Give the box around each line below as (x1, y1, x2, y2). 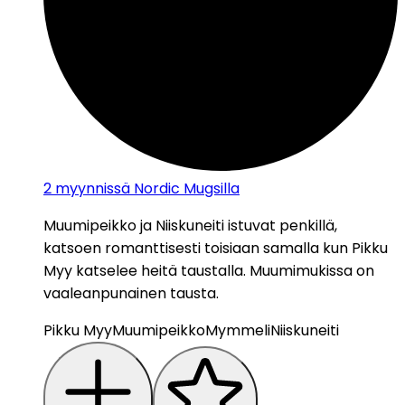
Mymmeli (205, 320, 270, 342)
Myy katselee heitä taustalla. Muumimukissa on (43, 260, 374, 282)
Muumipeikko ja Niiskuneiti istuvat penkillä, (43, 215, 337, 237)
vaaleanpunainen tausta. (43, 283, 219, 305)
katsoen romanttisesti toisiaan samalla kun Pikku (43, 238, 388, 259)
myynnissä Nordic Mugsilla (55, 178, 240, 200)
